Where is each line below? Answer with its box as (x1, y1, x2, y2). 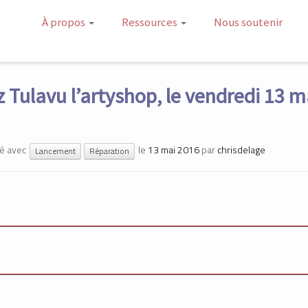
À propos (41, 14, 87, 30)
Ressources (121, 14, 179, 30)
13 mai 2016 (148, 142, 199, 157)
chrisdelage (217, 142, 265, 157)
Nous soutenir (213, 14, 283, 30)
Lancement (35, 144, 76, 157)
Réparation (89, 144, 129, 157)
